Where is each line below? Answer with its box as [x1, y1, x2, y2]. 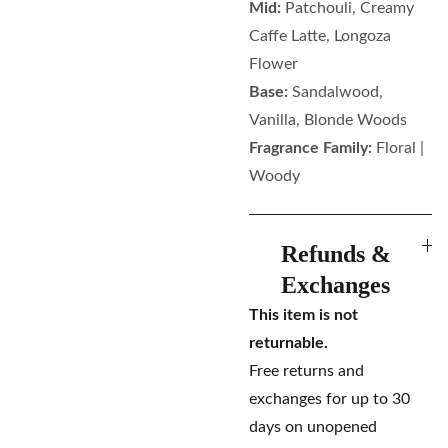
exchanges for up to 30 [249, 391, 410, 407]
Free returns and [249, 363, 364, 379]
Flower [249, 56, 298, 72]
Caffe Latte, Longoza [249, 28, 391, 44]
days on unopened [249, 419, 377, 435]
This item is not [249, 307, 358, 323]
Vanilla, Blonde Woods [249, 112, 407, 128]
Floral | [372, 140, 424, 156]
